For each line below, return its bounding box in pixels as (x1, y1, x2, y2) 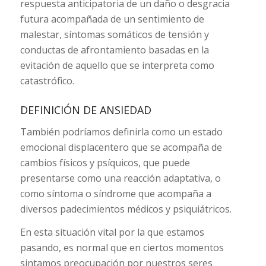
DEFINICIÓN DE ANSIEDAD (20, 102, 151, 117)
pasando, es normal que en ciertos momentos (20, 241, 224, 255)
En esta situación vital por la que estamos (20, 226, 204, 239)
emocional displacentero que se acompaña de (20, 140, 222, 154)
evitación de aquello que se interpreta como (20, 58, 214, 72)
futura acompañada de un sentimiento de (20, 12, 204, 26)
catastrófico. (20, 74, 74, 87)
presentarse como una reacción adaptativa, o (20, 171, 221, 185)
